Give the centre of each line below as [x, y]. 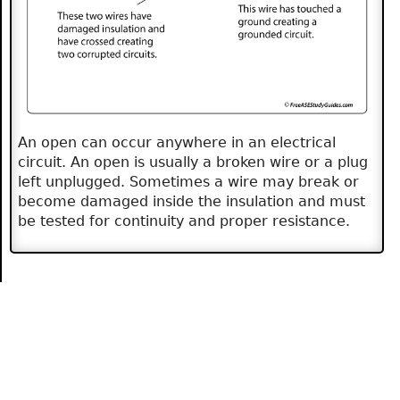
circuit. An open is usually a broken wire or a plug [193, 162]
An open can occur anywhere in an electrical [177, 142]
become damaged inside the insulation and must [192, 201]
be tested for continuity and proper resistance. [184, 221]
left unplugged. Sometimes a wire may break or [189, 181]
